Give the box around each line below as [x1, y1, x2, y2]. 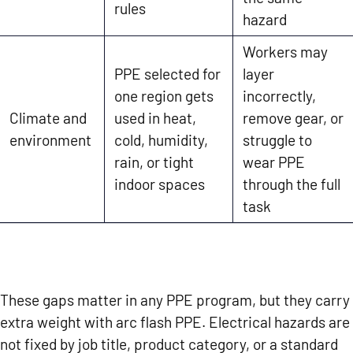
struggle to [243, 130, 312, 149]
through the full [243, 174, 340, 193]
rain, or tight [114, 152, 194, 171]
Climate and [9, 108, 87, 127]
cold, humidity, [114, 130, 208, 149]
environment [9, 130, 91, 149]
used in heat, [114, 108, 196, 127]
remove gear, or [243, 108, 344, 127]
